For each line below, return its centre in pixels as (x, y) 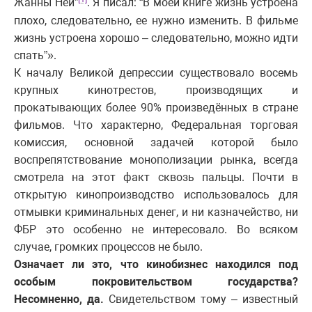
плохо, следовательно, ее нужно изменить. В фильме (156, 20)
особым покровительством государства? (156, 281)
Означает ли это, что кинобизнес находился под (156, 264)
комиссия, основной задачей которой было (156, 142)
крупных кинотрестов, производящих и (156, 90)
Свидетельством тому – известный (201, 299)
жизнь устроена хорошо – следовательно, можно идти (156, 38)
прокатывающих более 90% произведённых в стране (156, 107)
